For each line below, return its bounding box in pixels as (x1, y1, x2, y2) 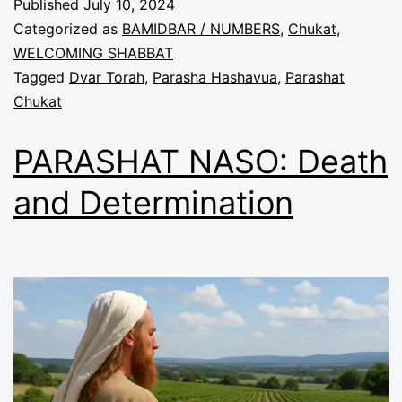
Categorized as (13, 19, 122, 38)
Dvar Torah (69, 67, 144, 86)
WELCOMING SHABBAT (13, 43, 173, 62)
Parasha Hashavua (153, 67, 277, 86)
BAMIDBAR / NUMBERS (122, 19, 280, 38)
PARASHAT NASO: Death (13, 141, 388, 181)
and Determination (13, 182, 293, 223)
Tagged (13, 67, 69, 86)
